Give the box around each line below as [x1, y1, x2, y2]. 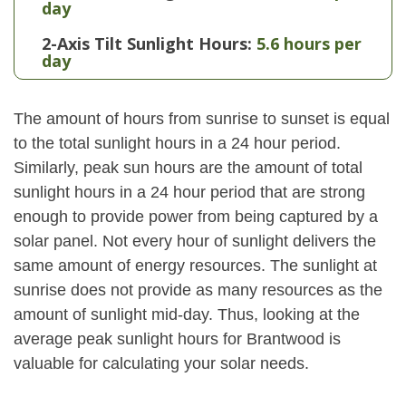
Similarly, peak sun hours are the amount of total [14, 159, 362, 177]
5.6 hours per [256, 33, 362, 54]
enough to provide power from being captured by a [14, 208, 378, 226]
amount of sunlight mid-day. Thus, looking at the [14, 305, 360, 324]
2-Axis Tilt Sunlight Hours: [42, 33, 252, 54]
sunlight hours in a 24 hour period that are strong [14, 183, 365, 201]
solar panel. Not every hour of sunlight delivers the [14, 232, 376, 250]
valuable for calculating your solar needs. [14, 354, 309, 372]
